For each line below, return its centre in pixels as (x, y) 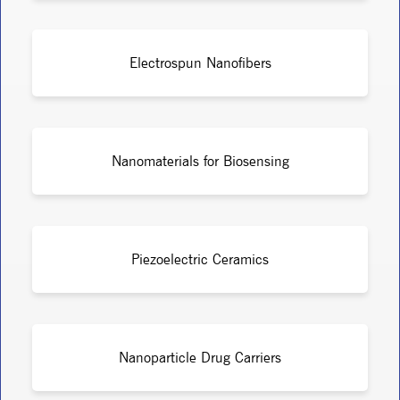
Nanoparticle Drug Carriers (200, 357)
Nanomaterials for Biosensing (200, 161)
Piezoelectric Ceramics (200, 259)
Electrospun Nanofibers (200, 62)
